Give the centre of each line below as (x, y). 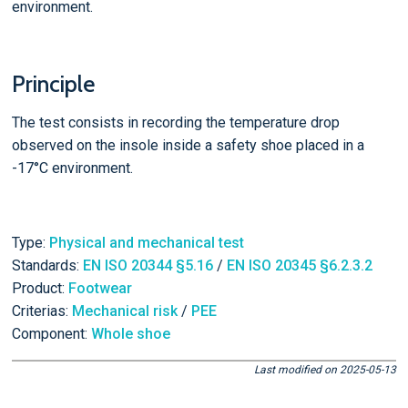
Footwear (100, 288)
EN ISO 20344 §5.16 (148, 265)
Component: (51, 333)
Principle (53, 84)
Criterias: (41, 311)
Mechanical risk (124, 311)
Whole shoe (130, 333)
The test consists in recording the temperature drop (175, 122)
